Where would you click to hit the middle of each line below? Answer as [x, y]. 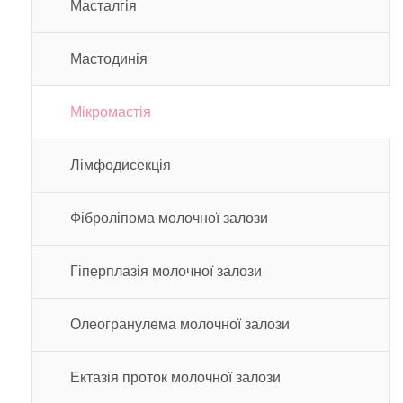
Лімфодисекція [121, 165]
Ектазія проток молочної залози [175, 377]
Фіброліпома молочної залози [169, 218]
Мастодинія [109, 58]
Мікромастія [111, 112]
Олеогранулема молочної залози [180, 324]
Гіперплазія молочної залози [166, 271]
